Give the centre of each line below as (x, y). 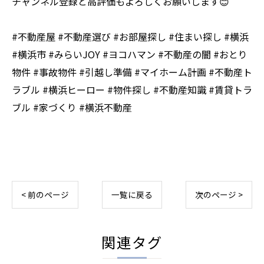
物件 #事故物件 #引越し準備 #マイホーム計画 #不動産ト (132, 72)
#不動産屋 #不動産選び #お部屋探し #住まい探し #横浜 (130, 37)
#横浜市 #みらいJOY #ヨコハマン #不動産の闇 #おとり (130, 54)
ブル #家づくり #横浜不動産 (72, 107)
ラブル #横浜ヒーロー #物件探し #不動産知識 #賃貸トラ (132, 90)
